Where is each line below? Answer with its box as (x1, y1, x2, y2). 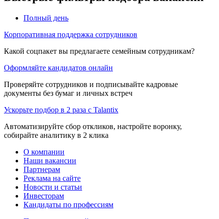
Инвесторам (23, 191, 64, 200)
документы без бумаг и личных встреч (4, 88, 132, 97)
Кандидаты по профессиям (23, 200, 113, 209)
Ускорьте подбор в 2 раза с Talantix (4, 105, 118, 114)
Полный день (23, 13, 68, 22)
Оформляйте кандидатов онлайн (4, 63, 113, 72)
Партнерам (23, 165, 60, 174)
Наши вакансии (23, 156, 76, 165)
